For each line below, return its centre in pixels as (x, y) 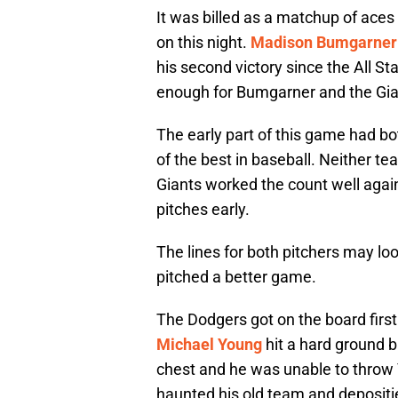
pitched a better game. (236, 277)
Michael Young (209, 345)
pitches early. (203, 210)
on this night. (203, 43)
